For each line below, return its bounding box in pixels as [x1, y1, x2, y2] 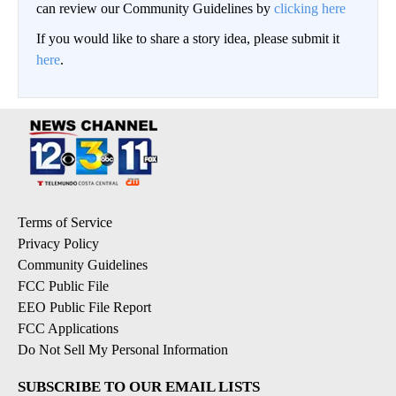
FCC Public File [18, 278, 109, 293]
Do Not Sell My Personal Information [18, 342, 228, 357]
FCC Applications [18, 321, 118, 336]
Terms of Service [18, 215, 112, 230]
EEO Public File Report [18, 300, 151, 315]
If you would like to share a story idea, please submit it [36, 31, 339, 46]
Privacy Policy [18, 236, 99, 251]
